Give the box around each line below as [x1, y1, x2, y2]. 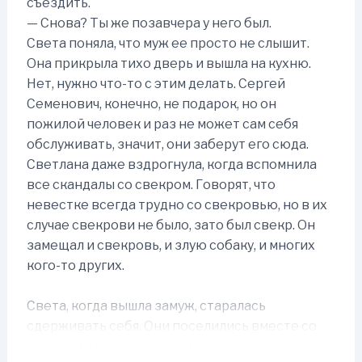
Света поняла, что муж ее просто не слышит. [26, 35, 309, 51]
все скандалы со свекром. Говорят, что [26, 176, 276, 192]
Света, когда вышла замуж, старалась [26, 298, 266, 314]
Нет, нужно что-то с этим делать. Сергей [26, 75, 285, 91]
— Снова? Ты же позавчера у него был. [26, 15, 271, 31]
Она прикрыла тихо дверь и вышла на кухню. [26, 55, 311, 71]
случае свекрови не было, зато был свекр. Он [26, 217, 315, 233]
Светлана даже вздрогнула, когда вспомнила [26, 156, 317, 172]
